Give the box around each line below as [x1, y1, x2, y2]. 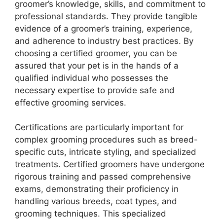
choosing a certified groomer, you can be [15, 48, 177, 58]
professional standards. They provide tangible [15, 11, 197, 21]
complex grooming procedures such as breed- [15, 135, 198, 145]
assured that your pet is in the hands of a [15, 60, 179, 71]
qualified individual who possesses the [15, 73, 168, 83]
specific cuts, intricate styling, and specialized [15, 147, 196, 157]
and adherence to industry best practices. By [15, 36, 193, 46]
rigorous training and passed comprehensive [15, 172, 191, 182]
